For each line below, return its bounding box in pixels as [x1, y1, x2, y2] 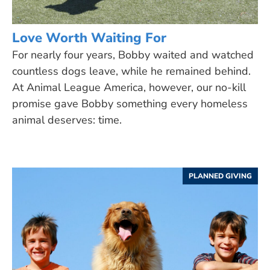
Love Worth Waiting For [12, 28, 166, 47]
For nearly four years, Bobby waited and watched [12, 47, 254, 62]
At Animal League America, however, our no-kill [12, 80, 246, 95]
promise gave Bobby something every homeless [12, 96, 248, 111]
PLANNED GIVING [189, 171, 252, 181]
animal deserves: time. [12, 112, 122, 127]
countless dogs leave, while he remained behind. [12, 63, 251, 78]
